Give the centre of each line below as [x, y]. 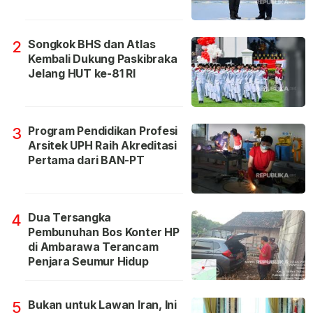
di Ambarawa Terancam [93, 247]
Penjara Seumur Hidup [88, 262]
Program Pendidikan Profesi [103, 131]
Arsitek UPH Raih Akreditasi [102, 146]
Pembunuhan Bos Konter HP [104, 232]
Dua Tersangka [70, 218]
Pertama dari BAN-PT [86, 160]
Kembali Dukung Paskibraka [103, 59]
